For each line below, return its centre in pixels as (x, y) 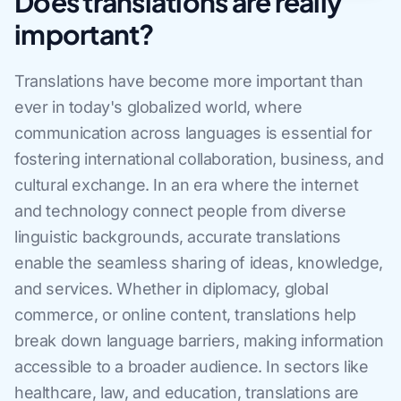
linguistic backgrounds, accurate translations (178, 237)
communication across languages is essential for (193, 133)
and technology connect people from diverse (180, 211)
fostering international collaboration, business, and (199, 159)
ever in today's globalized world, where (158, 107)
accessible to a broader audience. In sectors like (192, 367)
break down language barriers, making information (199, 341)
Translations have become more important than (189, 81)
